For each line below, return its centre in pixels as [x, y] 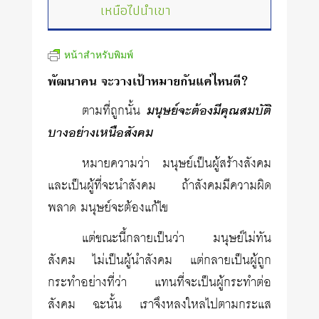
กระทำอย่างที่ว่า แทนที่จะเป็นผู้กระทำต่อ [159, 283]
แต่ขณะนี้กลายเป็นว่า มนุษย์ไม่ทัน [177, 239]
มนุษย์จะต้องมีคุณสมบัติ [209, 111]
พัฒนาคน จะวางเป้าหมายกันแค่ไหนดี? [148, 81]
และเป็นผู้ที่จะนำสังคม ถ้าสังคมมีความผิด [159, 186]
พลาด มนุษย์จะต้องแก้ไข [108, 208]
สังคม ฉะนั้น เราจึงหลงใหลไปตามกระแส [159, 305]
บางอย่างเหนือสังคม [101, 133]
